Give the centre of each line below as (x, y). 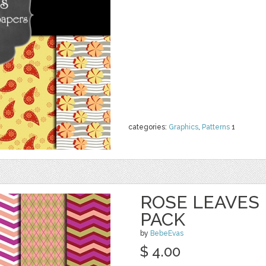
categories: (148, 127)
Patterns (216, 127)
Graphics (183, 127)
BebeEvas (167, 233)
